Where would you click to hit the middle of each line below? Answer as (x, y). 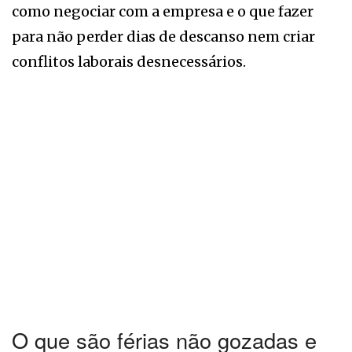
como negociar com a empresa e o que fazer (163, 11)
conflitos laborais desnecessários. (129, 61)
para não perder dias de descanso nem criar (163, 36)
